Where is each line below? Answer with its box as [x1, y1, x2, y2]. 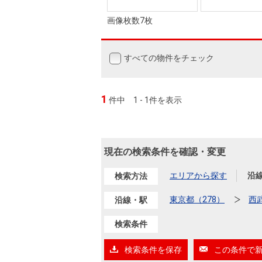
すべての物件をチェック [124, 53, 214, 63]
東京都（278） [170, 195, 225, 205]
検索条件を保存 [125, 245, 182, 255]
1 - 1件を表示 [133, 95, 182, 105]
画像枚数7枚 [107, 16, 153, 26]
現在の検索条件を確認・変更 [104, 146, 226, 158]
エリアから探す [170, 171, 227, 181]
